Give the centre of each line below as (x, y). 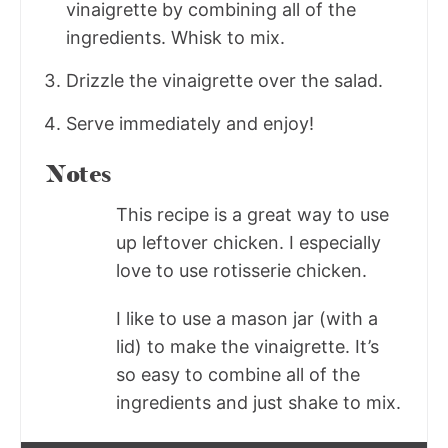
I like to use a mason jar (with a (247, 319)
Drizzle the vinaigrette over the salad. (224, 81)
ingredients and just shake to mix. (258, 403)
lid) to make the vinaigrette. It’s (247, 347)
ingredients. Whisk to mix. (175, 38)
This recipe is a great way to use (252, 215)
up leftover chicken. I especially (248, 243)
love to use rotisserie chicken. (241, 271)
